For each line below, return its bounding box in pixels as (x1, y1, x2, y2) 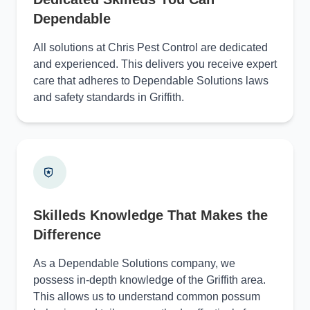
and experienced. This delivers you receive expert (33, 57, 277, 70)
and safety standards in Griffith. (33, 91, 184, 103)
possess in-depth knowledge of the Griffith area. (33, 273, 266, 286)
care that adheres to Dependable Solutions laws (33, 74, 268, 86)
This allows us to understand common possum (33, 290, 260, 302)
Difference (33, 226, 101, 242)
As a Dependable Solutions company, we (33, 257, 235, 269)
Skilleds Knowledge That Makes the (33, 207, 268, 223)
